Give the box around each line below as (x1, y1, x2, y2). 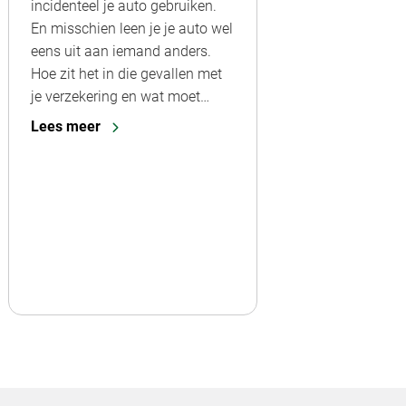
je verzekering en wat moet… (31, 87, 209, 105)
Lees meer (31, 117, 101, 135)
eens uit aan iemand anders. (31, 42, 211, 60)
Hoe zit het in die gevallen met (31, 64, 222, 82)
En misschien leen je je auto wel (31, 19, 233, 37)
